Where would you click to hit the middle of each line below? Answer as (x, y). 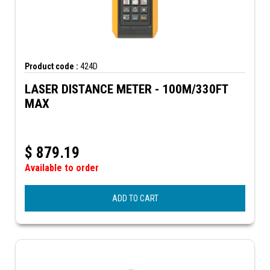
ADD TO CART (135, 198)
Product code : (52, 66)
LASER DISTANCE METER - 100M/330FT (127, 89)
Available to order (62, 168)
